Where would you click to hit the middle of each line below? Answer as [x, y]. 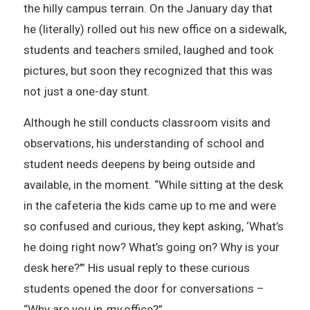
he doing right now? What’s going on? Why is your [151, 247]
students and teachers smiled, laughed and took [148, 49]
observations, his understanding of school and [144, 143]
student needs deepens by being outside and [139, 164]
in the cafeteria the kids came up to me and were [149, 205]
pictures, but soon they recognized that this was [148, 70]
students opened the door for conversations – [144, 288]
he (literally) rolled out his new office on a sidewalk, [155, 29]
